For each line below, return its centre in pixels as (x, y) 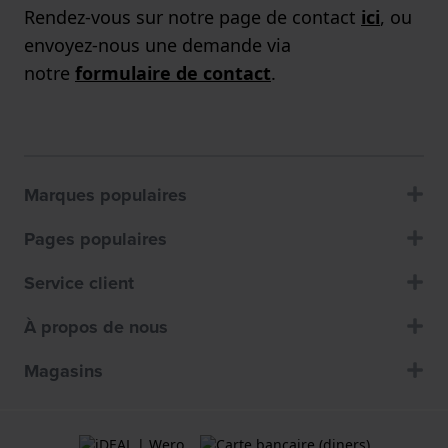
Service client (79, 282)
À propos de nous (96, 326)
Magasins (63, 370)
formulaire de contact (173, 72)
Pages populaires (95, 238)
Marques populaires (105, 194)
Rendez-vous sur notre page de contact (192, 16)
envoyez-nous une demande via (157, 44)
